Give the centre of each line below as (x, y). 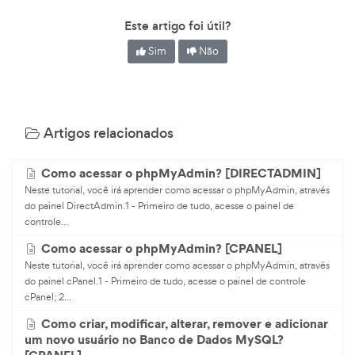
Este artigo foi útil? (177, 25)
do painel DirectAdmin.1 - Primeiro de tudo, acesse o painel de (159, 205)
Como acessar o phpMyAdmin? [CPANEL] (161, 248)
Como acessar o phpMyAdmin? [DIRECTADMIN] (181, 173)
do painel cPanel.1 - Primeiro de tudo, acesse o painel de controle (165, 281)
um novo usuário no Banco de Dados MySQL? (154, 339)
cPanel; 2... (48, 296)
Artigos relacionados (107, 133)
